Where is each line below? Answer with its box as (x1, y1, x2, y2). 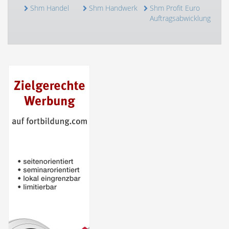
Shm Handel (30, 3, 69, 13)
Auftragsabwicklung (150, 13, 211, 23)
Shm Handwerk (89, 3, 138, 13)
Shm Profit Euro (150, 3, 200, 13)
